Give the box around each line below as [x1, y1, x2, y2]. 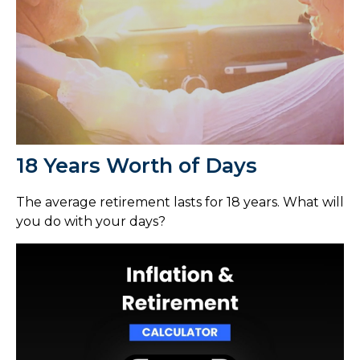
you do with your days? [16, 213, 166, 229]
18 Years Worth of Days [16, 152, 257, 178]
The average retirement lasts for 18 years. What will [16, 194, 344, 210]
